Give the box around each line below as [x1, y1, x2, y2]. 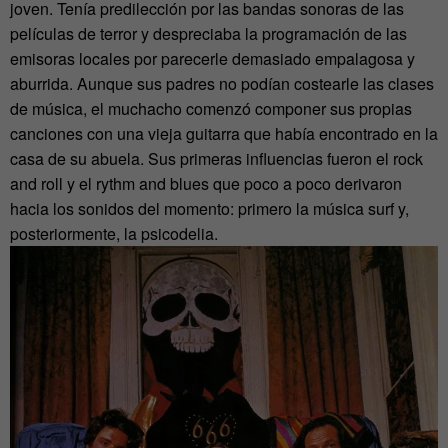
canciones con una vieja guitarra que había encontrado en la [10, 122, 438, 145]
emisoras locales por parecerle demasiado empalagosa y [10, 47, 415, 70]
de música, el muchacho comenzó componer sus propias [10, 97, 412, 120]
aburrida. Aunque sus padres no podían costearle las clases [10, 72, 434, 95]
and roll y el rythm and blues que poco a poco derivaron [10, 172, 402, 195]
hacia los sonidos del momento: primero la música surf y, [10, 197, 409, 220]
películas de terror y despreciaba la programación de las [10, 22, 407, 45]
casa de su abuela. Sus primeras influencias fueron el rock [10, 147, 423, 170]
